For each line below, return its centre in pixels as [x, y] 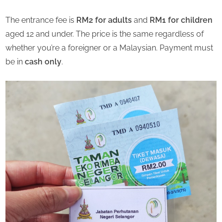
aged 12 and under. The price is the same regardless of [105, 34]
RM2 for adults [104, 20]
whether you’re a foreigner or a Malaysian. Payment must [109, 48]
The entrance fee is [41, 20]
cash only [43, 61]
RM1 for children [181, 20]
